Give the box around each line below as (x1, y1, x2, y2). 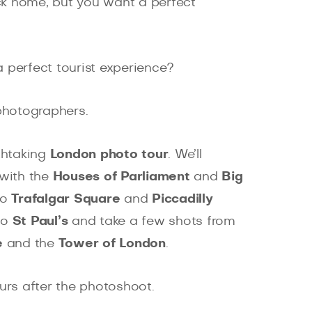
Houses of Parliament (52, 171, 190, 184)
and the (2, 237, 58, 251)
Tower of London (58, 237, 166, 251)
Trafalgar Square (11, 193, 120, 206)
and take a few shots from (68, 215, 235, 228)
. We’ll (168, 148, 202, 162)
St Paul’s (12, 215, 68, 228)
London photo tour (49, 148, 169, 162)
